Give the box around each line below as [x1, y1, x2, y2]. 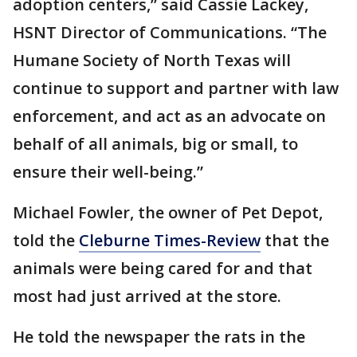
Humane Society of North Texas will [13, 49, 291, 71]
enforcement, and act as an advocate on [13, 105, 326, 127]
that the [261, 229, 329, 251]
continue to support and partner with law [13, 77, 339, 99]
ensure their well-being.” [13, 161, 203, 182]
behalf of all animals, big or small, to [13, 133, 298, 155]
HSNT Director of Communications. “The [13, 22, 327, 43]
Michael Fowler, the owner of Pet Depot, [13, 202, 323, 223]
